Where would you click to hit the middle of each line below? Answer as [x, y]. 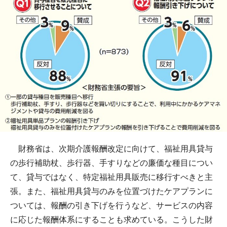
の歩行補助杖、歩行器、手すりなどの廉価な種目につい [111, 163]
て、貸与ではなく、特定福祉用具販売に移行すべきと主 [111, 177]
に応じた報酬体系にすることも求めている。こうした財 [111, 219]
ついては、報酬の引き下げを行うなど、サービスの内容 [111, 205]
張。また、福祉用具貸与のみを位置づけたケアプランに [111, 191]
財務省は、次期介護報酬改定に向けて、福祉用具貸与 [111, 148]
